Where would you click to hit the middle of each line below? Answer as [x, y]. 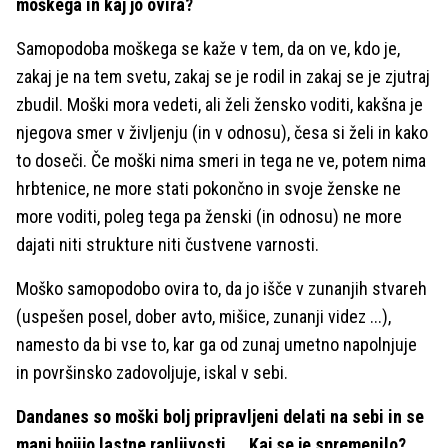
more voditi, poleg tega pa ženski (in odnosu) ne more [209, 216]
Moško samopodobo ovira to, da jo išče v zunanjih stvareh [221, 288]
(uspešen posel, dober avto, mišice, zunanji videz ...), [203, 316]
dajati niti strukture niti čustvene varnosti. [169, 244]
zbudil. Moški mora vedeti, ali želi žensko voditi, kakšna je [219, 104]
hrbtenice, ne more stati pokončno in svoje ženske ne [208, 188]
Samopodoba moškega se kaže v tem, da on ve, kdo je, [208, 48]
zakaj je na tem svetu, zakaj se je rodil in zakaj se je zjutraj [223, 76]
